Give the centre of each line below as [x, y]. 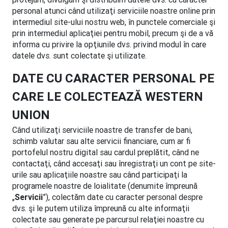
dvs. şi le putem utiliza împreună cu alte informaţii [101, 208]
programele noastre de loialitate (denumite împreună [105, 186]
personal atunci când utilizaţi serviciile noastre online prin [114, 11]
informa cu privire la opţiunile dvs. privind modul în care [109, 44]
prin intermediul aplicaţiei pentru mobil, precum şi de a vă [113, 33]
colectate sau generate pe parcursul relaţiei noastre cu [108, 219]
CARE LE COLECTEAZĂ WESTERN [108, 96]
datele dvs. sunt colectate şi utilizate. [79, 55]
